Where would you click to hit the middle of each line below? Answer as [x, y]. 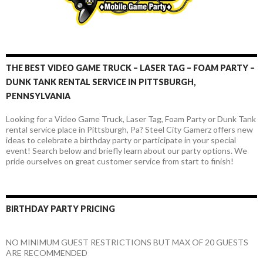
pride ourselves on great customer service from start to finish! [120, 161]
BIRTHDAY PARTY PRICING [60, 209]
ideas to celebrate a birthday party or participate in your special [121, 140]
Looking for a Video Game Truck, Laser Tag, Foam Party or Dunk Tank [131, 119]
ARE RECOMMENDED [47, 253]
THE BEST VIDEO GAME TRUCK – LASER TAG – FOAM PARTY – [130, 68]
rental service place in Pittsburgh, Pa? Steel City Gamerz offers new [129, 130]
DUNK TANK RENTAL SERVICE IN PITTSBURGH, [101, 82]
